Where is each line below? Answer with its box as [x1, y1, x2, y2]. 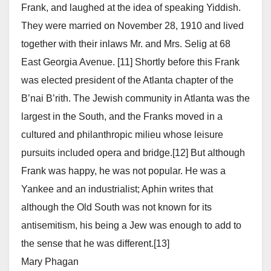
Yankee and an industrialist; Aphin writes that [21, 184, 213, 195]
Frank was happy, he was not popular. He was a [21, 166, 226, 177]
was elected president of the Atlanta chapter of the [21, 75, 233, 86]
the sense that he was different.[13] [21, 238, 169, 249]
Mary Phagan [21, 256, 79, 267]
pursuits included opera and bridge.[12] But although [21, 148, 245, 158]
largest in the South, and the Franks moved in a [21, 111, 223, 122]
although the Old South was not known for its [21, 202, 212, 213]
